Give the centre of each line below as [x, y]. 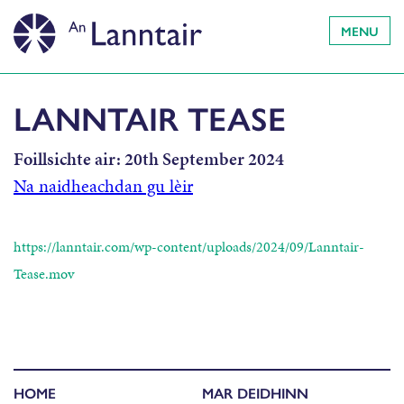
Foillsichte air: [67, 159]
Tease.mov [44, 273]
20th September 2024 [202, 159]
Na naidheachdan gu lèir [103, 186]
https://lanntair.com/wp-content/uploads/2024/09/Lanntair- [189, 246]
